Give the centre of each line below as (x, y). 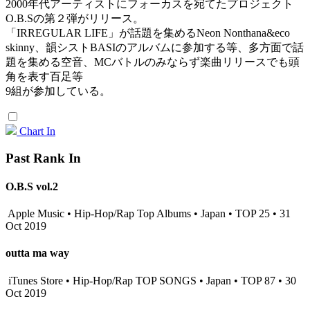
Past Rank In (43, 158)
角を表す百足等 (44, 76)
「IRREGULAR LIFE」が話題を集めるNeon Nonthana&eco (148, 33)
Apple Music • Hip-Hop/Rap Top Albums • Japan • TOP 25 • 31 (148, 214)
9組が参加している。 (58, 91)
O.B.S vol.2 (32, 186)
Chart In (37, 131)
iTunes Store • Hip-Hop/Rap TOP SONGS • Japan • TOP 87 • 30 (151, 280)
